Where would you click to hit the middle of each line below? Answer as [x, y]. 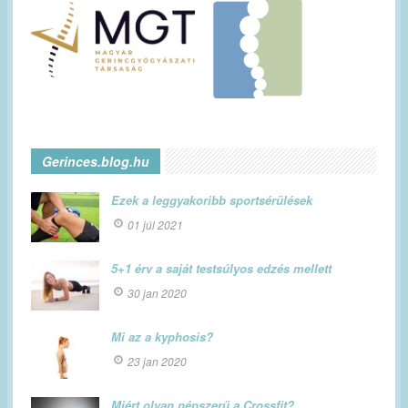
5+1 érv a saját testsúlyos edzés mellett [221, 269]
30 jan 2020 [157, 293]
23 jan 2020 [157, 362]
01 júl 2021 [155, 225]
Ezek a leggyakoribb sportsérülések [212, 200]
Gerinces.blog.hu [96, 162]
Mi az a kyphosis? [162, 337]
